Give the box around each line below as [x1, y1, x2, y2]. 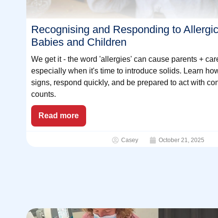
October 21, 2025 [159, 136, 205, 144]
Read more [38, 111, 79, 120]
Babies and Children [31, 36, 127, 48]
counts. [31, 90, 56, 98]
